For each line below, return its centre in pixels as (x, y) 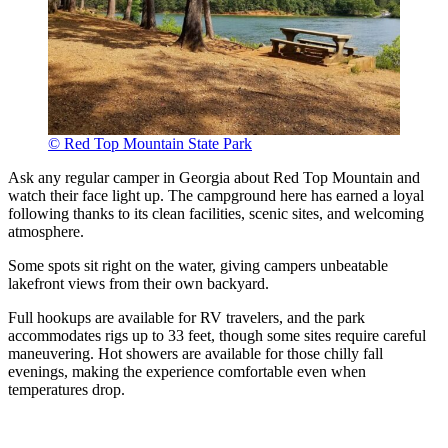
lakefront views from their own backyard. (138, 283)
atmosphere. (46, 231)
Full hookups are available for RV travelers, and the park (186, 317)
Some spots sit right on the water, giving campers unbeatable (198, 265)
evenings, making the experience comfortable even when (187, 371)
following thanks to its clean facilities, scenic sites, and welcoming (216, 213)
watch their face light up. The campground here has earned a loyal (216, 195)
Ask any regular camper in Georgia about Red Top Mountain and (214, 177)
